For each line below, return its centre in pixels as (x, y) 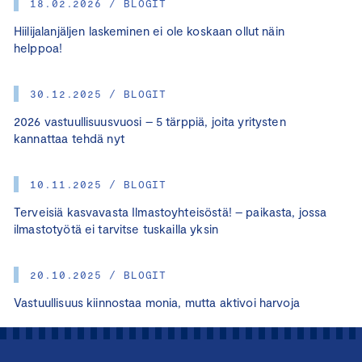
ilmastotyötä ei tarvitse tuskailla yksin (116, 229)
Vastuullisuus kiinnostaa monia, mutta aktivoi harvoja (157, 303)
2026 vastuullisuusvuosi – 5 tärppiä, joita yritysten (150, 122)
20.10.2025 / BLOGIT (99, 275)
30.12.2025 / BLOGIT (99, 94)
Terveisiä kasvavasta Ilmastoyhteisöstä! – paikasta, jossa (170, 212)
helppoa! (40, 48)
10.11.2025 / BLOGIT (99, 185)
